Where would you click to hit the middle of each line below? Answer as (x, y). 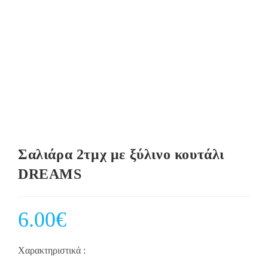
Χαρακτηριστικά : (52, 251)
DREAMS (50, 174)
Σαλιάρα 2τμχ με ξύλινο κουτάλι (121, 155)
